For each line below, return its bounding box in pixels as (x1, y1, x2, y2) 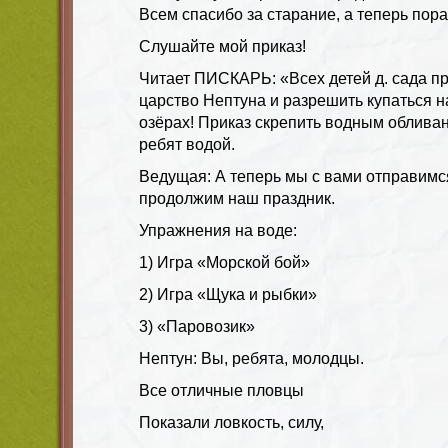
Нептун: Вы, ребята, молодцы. (139, 349, 364, 367)
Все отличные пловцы (139, 381, 304, 399)
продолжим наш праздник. (139, 189, 335, 207)
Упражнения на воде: (139, 221, 297, 239)
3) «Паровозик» (139, 317, 255, 335)
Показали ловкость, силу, (139, 413, 324, 431)
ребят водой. (139, 135, 235, 153)
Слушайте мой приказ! (139, 37, 306, 55)
